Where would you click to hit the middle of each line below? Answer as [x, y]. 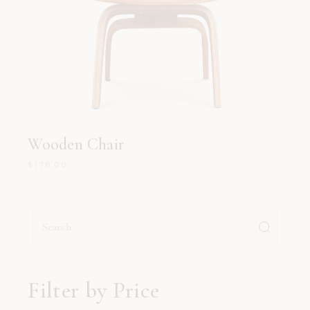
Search [45, 215]
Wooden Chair [76, 144]
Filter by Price [94, 290]
